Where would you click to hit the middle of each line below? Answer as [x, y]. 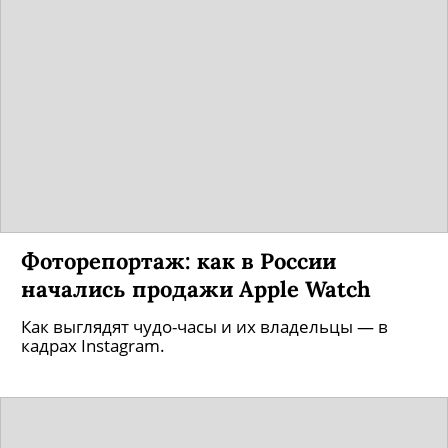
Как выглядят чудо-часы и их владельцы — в [204, 326]
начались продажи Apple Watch [196, 288]
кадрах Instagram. [93, 345]
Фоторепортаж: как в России [178, 260]
